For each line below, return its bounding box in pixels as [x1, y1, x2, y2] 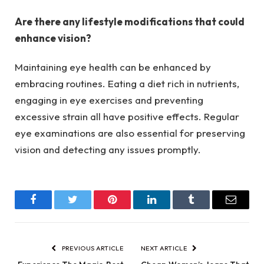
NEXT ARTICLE [141, 243, 189, 252]
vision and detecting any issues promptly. [15, 143, 201, 156]
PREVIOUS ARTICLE [60, 243, 123, 252]
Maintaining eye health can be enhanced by [15, 60, 211, 73]
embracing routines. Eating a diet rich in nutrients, [15, 77, 239, 90]
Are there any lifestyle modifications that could [15, 15, 245, 28]
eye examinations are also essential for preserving [15, 126, 245, 139]
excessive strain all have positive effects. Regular [15, 110, 239, 123]
